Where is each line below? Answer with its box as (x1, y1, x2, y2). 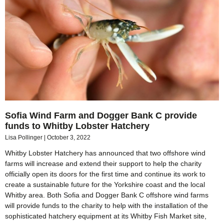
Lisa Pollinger (5, 134, 44, 141)
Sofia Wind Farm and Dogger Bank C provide (5, 110, 197, 121)
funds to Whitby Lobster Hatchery (5, 121, 149, 131)
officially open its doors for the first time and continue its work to (5, 170, 205, 178)
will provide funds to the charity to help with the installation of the (5, 201, 208, 210)
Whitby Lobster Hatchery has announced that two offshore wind (5, 149, 205, 157)
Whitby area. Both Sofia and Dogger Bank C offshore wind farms (5, 191, 208, 199)
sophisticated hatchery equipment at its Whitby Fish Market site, (5, 212, 206, 220)
